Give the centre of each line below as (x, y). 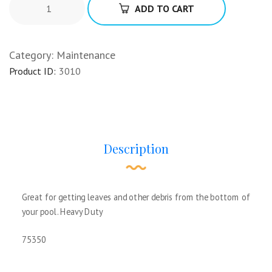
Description (136, 148)
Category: (33, 55)
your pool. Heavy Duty (62, 211)
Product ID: (32, 71)
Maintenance (86, 55)
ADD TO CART (165, 8)
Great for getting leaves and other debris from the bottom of (136, 197)
